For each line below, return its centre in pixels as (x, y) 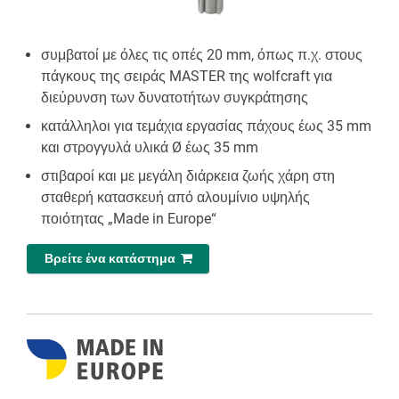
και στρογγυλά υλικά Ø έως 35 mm (150, 147)
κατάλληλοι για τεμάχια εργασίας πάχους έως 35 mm (206, 126)
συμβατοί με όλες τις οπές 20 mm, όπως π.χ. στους (202, 55)
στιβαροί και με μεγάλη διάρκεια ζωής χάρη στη (188, 176)
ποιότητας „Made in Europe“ (129, 219)
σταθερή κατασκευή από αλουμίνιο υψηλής (175, 197)
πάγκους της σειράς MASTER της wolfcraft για (187, 76)
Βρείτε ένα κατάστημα (112, 259)
